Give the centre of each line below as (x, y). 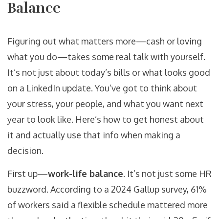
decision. (25, 151)
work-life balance (86, 174)
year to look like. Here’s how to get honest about (106, 120)
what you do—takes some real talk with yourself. (106, 57)
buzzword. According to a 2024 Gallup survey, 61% (107, 189)
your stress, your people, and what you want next (105, 104)
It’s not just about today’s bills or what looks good (109, 73)
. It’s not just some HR (167, 174)
